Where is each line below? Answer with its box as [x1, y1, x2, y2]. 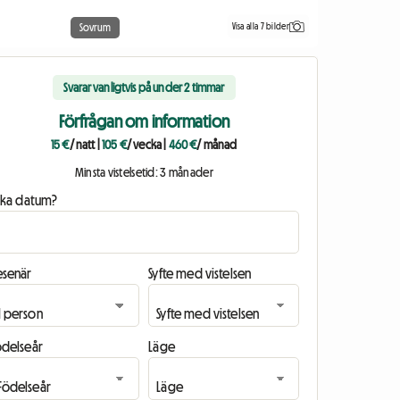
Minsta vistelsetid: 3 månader [74, 166, 213, 179]
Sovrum [79, 22, 112, 34]
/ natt [69, 138, 96, 152]
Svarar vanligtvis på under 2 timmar [62, 81, 225, 95]
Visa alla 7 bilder [231, 21, 289, 31]
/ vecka [126, 138, 162, 152]
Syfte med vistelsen [148, 266, 252, 281]
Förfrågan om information [59, 112, 229, 131]
